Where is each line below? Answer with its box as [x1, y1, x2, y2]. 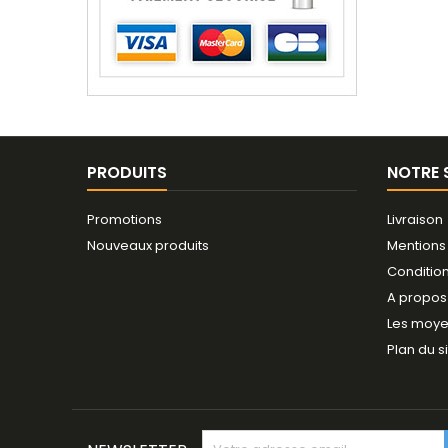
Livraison [387, 210, 443, 229]
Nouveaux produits [87, 236, 209, 255]
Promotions [87, 210, 162, 229]
